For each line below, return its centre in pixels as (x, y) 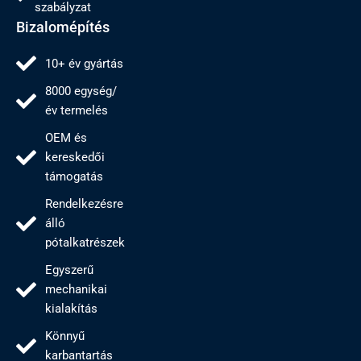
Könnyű (65, 336)
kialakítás (72, 309)
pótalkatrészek (85, 243)
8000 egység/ (81, 91)
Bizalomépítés (63, 27)
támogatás (75, 176)
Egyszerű (70, 270)
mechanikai (77, 289)
